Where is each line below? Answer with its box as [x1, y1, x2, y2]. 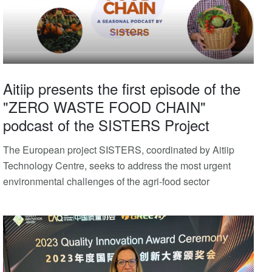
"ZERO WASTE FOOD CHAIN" [3, 95, 206, 117]
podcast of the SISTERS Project [3, 114, 209, 135]
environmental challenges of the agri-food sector [3, 174, 209, 188]
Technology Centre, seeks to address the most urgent [3, 158, 231, 172]
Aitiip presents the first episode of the [3, 77, 240, 99]
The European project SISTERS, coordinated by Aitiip [3, 142, 234, 157]
